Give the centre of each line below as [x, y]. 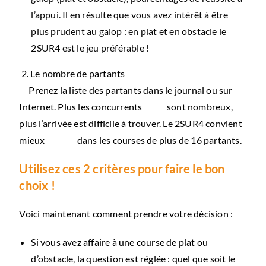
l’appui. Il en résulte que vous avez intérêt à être [130, 14]
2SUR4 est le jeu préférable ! [91, 47]
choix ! [37, 185]
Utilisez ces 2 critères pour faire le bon [122, 168]
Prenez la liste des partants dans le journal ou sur [126, 90]
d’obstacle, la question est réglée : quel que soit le [133, 258]
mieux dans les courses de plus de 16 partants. [130, 140]
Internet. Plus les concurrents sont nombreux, [126, 106]
